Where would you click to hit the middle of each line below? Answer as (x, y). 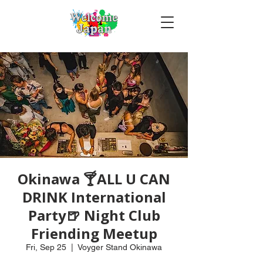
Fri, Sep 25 (46, 247)
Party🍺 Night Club (94, 215)
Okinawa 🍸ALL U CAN (94, 179)
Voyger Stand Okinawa (120, 247)
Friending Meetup (94, 233)
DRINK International (94, 197)
